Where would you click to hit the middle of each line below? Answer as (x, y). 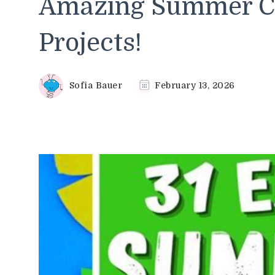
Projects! (90, 43)
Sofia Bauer (95, 85)
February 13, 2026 (195, 85)
